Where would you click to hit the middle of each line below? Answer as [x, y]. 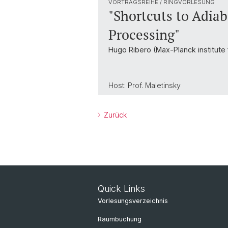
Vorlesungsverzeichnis [133, 201]
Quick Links [121, 189]
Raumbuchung [120, 219]
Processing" [144, 35]
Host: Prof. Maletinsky [146, 85]
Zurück [114, 115]
